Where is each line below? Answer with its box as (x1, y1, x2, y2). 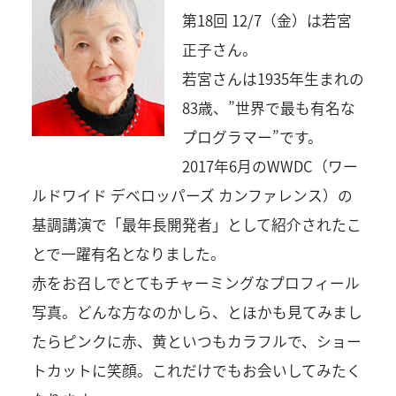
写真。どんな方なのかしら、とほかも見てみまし (31, 301, 362, 324)
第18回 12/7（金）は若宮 (181, 10, 352, 32)
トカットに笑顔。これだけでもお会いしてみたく (31, 360, 362, 382)
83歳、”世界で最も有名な (181, 97, 355, 119)
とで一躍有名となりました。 (31, 243, 225, 265)
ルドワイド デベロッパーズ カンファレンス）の (31, 185, 353, 207)
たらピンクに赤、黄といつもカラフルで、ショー (31, 331, 362, 353)
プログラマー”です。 (181, 126, 323, 148)
